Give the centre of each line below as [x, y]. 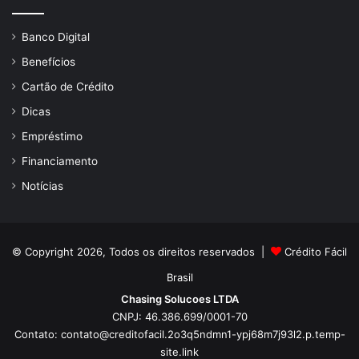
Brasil [179, 278]
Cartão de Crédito [68, 87]
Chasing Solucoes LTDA [179, 299]
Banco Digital [56, 37]
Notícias [42, 186]
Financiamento [60, 161]
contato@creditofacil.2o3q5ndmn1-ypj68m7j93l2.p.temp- [203, 335]
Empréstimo [52, 137]
